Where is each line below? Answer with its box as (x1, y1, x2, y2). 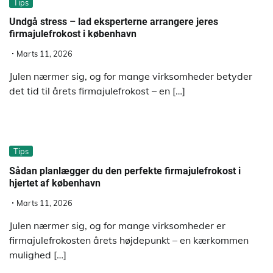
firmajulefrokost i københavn (9, 27, 136, 40)
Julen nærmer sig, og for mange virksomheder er (9, 219, 225, 232)
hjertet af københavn (9, 177, 101, 189)
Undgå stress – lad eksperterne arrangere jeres (9, 15, 218, 27)
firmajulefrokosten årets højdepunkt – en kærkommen (9, 233, 249, 246)
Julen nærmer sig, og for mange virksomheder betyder (9, 70, 252, 83)
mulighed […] (9, 248, 66, 261)
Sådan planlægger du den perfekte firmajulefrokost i (9, 165, 241, 177)
